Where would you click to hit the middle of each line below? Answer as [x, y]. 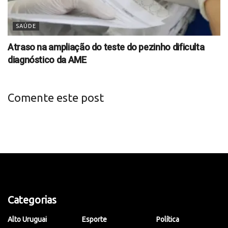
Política [168, 219]
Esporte [94, 219]
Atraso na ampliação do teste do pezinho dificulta [106, 47]
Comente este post [56, 97]
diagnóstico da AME [47, 60]
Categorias [32, 199]
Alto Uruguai [27, 219]
